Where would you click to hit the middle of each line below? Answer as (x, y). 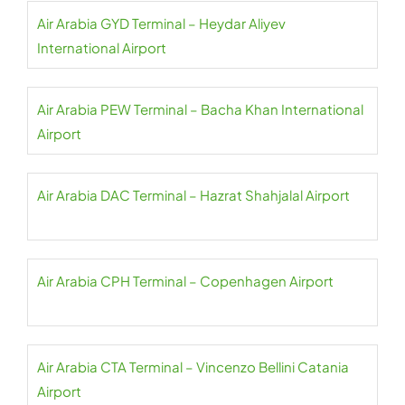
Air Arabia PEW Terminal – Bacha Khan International (200, 109)
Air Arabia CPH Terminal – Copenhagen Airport (185, 281)
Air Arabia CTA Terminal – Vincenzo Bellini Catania (193, 367)
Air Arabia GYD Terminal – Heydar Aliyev (161, 23)
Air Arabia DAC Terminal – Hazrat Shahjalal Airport (193, 195)
